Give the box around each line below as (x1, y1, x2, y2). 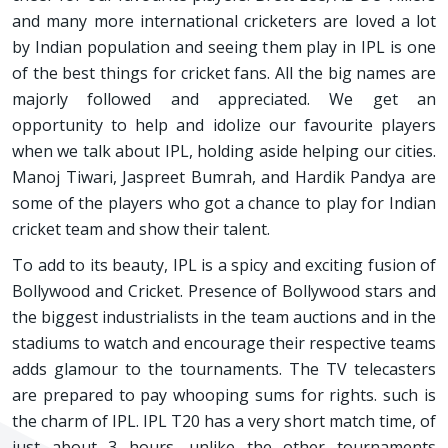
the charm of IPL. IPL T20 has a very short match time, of (12, 410, 436, 432)
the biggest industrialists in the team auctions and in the (12, 306, 436, 328)
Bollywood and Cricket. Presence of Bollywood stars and (12, 280, 436, 302)
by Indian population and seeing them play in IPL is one (12, 36, 436, 58)
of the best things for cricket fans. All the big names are (12, 62, 436, 84)
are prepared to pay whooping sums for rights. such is (12, 384, 436, 406)
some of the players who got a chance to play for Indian (12, 192, 436, 214)
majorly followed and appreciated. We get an (12, 88, 436, 110)
